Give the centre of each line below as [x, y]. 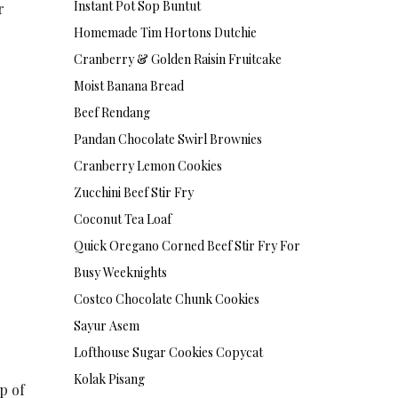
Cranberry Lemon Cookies [147, 165]
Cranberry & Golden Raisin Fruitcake [177, 59]
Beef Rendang [111, 112]
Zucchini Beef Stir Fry [133, 192]
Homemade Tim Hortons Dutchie [165, 32]
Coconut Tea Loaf [122, 219]
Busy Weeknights [120, 272]
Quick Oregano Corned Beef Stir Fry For [187, 245]
